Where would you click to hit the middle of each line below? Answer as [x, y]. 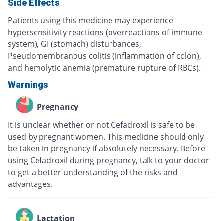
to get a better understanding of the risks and [93, 172]
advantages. [30, 184]
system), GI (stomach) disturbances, [74, 44]
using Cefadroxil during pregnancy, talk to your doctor [109, 161]
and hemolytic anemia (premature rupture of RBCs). [104, 68]
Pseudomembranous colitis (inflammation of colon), [105, 56]
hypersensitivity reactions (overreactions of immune [105, 32]
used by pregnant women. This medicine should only [106, 137]
